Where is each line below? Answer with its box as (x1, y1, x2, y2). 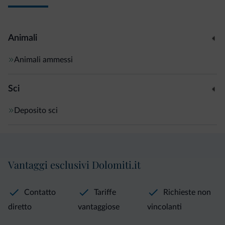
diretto (8, 202, 32, 211)
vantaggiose (77, 202, 120, 211)
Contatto (24, 188, 56, 196)
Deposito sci (14, 106, 58, 115)
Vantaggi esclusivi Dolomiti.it (8, 157, 141, 171)
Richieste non (163, 188, 211, 196)
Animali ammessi (14, 55, 73, 64)
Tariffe (93, 188, 116, 196)
